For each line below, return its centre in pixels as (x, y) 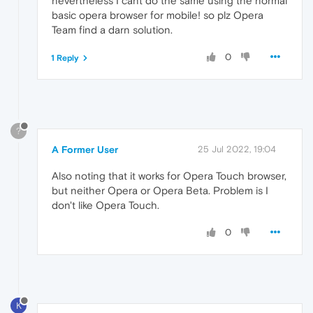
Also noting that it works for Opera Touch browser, (169, 176)
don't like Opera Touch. (105, 205)
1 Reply (65, 58)
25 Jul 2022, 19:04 (237, 150)
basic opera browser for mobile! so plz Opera (158, 15)
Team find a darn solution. (112, 30)
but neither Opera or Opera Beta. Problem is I (160, 191)
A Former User (85, 150)
